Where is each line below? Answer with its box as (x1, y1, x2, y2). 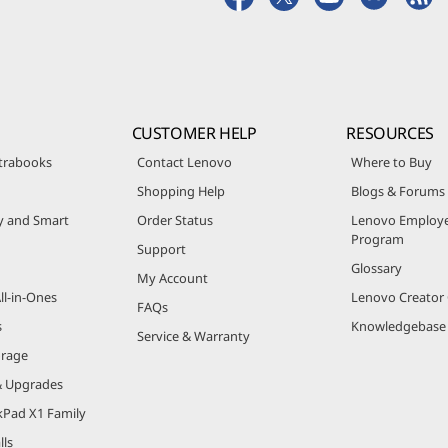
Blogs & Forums (351, 181, 446, 200)
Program (351, 229, 405, 248)
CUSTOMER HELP (131, 121, 257, 144)
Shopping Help (136, 181, 225, 200)
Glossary (351, 258, 403, 277)
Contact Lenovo (136, 152, 232, 171)
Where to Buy (351, 152, 433, 171)
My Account (136, 268, 208, 287)
